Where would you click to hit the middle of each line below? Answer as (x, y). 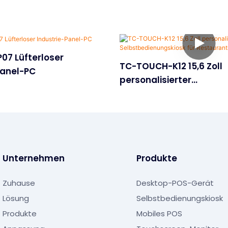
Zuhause (19, 183)
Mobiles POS (159, 214)
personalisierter (155, 80)
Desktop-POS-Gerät (175, 183)
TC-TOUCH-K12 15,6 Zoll (171, 66)
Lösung (16, 198)
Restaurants (148, 107)
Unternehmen (34, 159)
